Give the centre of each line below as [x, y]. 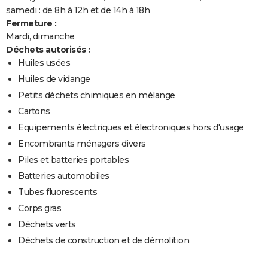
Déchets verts [47, 225]
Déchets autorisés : [48, 50]
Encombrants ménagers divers [82, 144]
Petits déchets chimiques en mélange [97, 95]
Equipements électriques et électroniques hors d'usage [131, 128]
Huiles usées [44, 63]
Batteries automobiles [64, 176]
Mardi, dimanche [40, 37]
